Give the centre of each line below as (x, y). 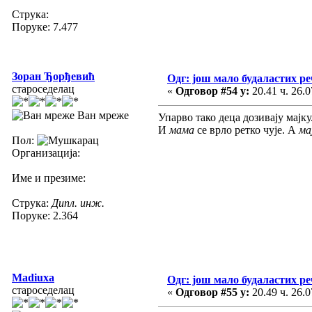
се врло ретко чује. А (247, 130)
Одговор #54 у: (212, 91)
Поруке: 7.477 (45, 26)
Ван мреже (102, 115)
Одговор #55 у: (212, 292)
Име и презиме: (49, 178)
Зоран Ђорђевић (53, 76)
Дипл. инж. (78, 203)
